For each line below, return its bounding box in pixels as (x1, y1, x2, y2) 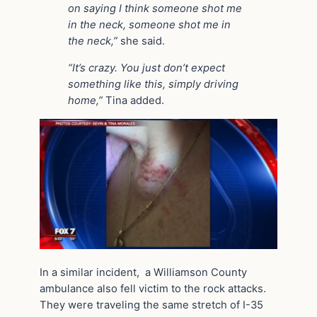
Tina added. (105, 93, 164, 107)
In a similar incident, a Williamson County (40, 266, 247, 279)
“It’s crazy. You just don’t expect (68, 61, 225, 74)
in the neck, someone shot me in (68, 18, 231, 31)
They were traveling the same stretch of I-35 (40, 299, 263, 312)
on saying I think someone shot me (68, 1, 242, 15)
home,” (68, 93, 105, 107)
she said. (120, 34, 165, 47)
